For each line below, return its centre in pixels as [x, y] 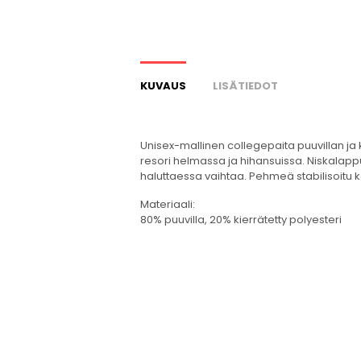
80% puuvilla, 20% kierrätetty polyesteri [241, 219]
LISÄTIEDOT [246, 85]
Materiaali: [168, 204]
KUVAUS [164, 85]
